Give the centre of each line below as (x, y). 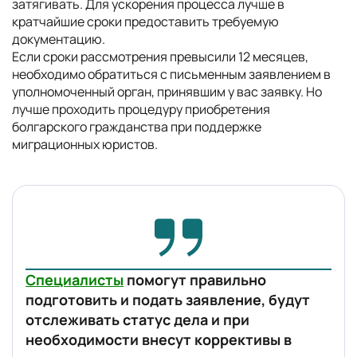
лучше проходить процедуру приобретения (141, 109)
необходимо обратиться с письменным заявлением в (171, 74)
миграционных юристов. (85, 144)
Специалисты (75, 280)
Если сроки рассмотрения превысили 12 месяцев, (160, 57)
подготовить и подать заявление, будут (168, 300)
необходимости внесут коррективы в (159, 339)
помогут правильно (195, 280)
